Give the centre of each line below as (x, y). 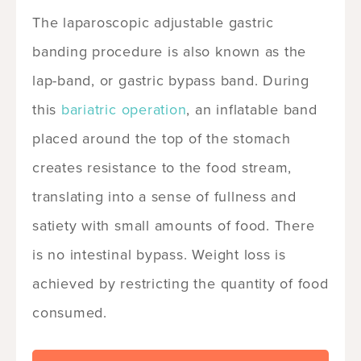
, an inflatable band (252, 109)
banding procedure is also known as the (170, 51)
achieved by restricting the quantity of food (180, 283)
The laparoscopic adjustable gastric (153, 22)
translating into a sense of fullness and (164, 196)
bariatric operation (124, 109)
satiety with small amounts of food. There (174, 225)
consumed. (70, 312)
